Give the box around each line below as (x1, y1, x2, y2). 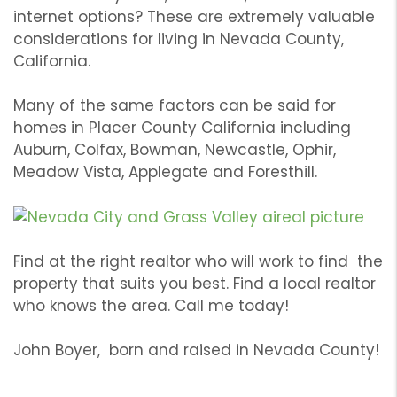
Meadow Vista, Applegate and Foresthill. (13, 161, 322, 183)
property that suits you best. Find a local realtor (13, 272, 376, 294)
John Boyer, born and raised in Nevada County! (13, 339, 384, 361)
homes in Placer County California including (13, 117, 351, 139)
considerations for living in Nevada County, (13, 28, 344, 51)
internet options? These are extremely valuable (13, 6, 375, 28)
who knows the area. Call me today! (13, 294, 293, 316)
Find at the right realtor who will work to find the (13, 250, 383, 272)
